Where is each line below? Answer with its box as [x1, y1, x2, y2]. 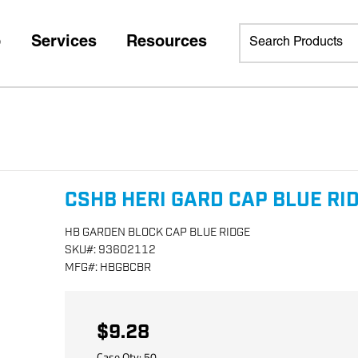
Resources [126, 35, 207, 51]
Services [30, 35, 97, 51]
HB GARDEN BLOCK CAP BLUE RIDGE [65, 225, 251, 240]
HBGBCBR [100, 260, 152, 275]
